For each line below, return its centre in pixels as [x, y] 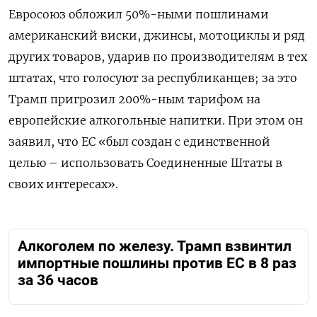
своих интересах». [63, 184]
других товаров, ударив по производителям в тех [158, 56]
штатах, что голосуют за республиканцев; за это [153, 77]
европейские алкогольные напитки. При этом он [156, 120]
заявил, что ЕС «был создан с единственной [139, 141]
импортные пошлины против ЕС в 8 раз [157, 263]
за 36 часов [58, 280]
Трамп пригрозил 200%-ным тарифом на [134, 99]
